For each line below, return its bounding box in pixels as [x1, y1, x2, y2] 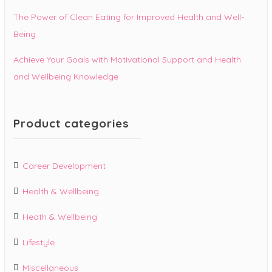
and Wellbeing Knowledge [13, 71, 118, 83]
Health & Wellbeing [22, 185, 99, 197]
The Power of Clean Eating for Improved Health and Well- [13, 12, 244, 23]
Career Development [22, 160, 106, 171]
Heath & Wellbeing [22, 211, 97, 222]
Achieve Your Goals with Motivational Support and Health [13, 54, 241, 66]
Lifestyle [22, 236, 55, 248]
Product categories [13, 116, 129, 131]
